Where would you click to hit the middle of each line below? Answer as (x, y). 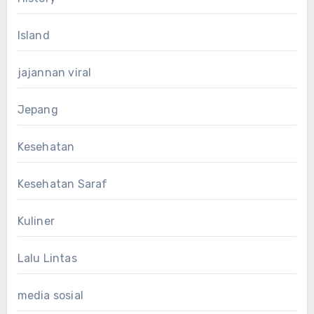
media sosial (50, 295)
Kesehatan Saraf (62, 184)
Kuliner (36, 221)
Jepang (37, 109)
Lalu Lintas (47, 258)
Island (33, 35)
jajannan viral (54, 72)
